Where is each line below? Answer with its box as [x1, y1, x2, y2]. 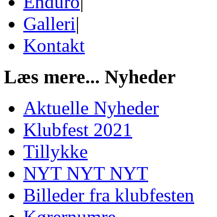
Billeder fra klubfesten [23, 185, 194, 206]
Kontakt [23, 35, 85, 56]
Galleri [23, 13, 76, 34]
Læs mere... [4, 65, 100, 88]
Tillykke [23, 141, 88, 162]
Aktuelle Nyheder [23, 97, 159, 119]
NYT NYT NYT [23, 163, 148, 184]
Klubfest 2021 [23, 119, 132, 140]
